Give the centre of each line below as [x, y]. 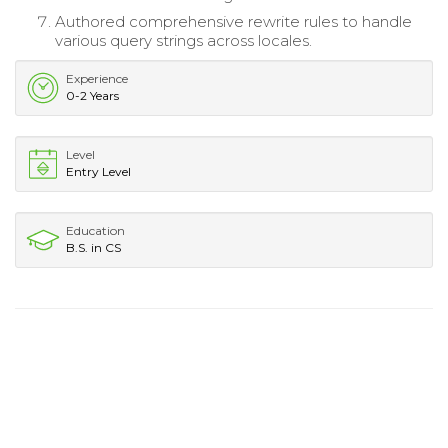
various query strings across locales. [183, 40]
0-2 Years [92, 95]
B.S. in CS [93, 247]
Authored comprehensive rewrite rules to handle [233, 21]
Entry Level [98, 171]
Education [95, 230]
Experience [97, 78]
